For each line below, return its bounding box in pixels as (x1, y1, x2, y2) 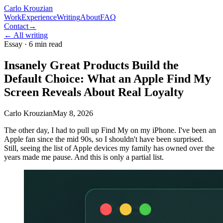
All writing (12, 31, 48, 39)
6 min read (29, 40, 62, 48)
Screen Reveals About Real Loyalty (4, 85, 184, 99)
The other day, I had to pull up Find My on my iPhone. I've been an (4, 125, 216, 134)
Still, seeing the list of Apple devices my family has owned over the (4, 143, 215, 152)
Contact (4, 22, 28, 30)
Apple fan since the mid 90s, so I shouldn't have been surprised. (4, 134, 204, 143)
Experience (21, 13, 57, 21)
